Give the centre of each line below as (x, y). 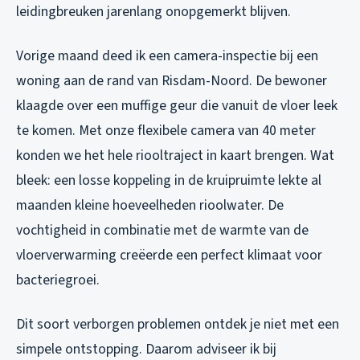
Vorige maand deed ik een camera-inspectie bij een (167, 56)
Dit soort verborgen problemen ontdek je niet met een (178, 325)
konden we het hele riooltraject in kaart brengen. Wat (175, 156)
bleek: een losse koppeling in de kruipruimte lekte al (169, 181)
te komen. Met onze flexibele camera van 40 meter (166, 131)
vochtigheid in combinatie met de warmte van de (162, 231)
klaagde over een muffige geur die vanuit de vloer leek (177, 106)
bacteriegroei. (58, 280)
